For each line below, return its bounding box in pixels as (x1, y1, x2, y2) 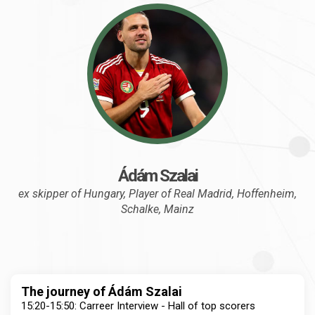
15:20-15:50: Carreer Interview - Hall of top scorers (21, 300, 255, 313)
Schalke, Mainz (121, 202, 194, 217)
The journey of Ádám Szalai (21, 284, 182, 300)
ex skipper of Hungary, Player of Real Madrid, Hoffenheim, (18, 187, 297, 201)
